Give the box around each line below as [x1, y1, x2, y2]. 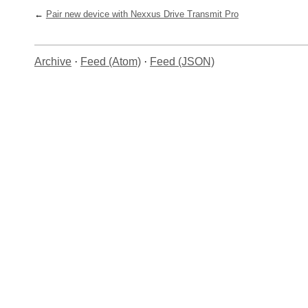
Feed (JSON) [150, 56, 214, 68]
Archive [34, 56, 71, 68]
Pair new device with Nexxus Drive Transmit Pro [45, 9, 239, 20]
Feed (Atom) [80, 56, 141, 68]
